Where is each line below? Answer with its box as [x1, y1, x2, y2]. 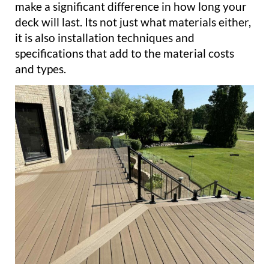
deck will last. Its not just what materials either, [15, 14, 251, 29]
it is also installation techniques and [15, 30, 195, 44]
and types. [15, 61, 66, 76]
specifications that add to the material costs [15, 46, 234, 60]
